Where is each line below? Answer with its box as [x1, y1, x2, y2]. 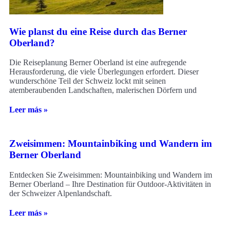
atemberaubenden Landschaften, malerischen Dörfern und [9, 86, 197, 95]
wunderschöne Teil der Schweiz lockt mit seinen [9, 76, 166, 86]
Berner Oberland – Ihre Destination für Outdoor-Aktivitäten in [9, 179, 211, 188]
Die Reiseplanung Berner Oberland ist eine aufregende [9, 58, 186, 67]
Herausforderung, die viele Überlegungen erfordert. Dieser [9, 67, 199, 76]
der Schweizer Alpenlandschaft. [9, 188, 112, 198]
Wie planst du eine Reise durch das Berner [9, 26, 187, 37]
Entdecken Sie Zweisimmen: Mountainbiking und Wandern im [9, 170, 212, 179]
